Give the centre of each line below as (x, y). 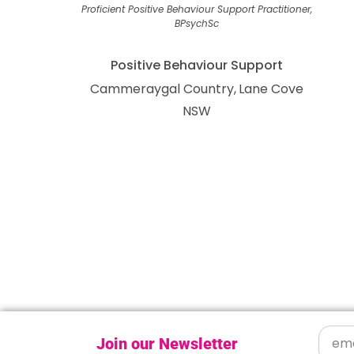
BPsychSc (196, 23)
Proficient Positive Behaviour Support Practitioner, (196, 9)
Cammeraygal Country (162, 89)
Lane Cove (271, 89)
